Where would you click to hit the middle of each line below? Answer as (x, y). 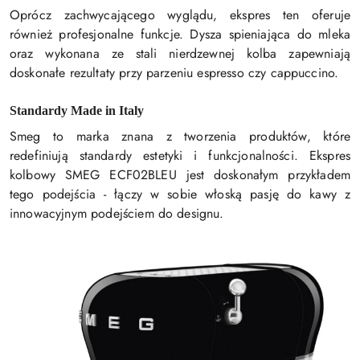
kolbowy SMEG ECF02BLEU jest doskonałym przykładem (180, 174)
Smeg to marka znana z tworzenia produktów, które (180, 136)
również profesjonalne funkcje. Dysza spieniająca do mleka (180, 34)
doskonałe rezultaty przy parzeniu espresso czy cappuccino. (174, 72)
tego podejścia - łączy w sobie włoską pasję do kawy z (180, 194)
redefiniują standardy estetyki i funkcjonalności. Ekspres (180, 155)
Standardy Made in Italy (77, 110)
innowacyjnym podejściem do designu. (117, 213)
